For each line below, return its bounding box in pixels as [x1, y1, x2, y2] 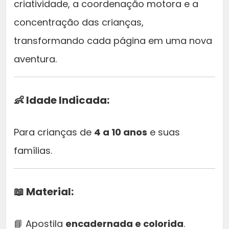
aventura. [14, 53, 57, 66]
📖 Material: [14, 185, 74, 199]
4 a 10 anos [94, 126, 147, 139]
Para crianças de [14, 126, 94, 139]
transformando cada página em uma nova [14, 34, 212, 48]
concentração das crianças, [14, 16, 144, 29]
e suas [147, 126, 180, 139]
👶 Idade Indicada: [14, 93, 109, 108]
